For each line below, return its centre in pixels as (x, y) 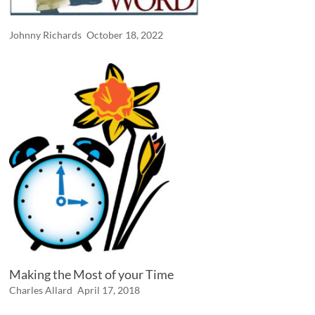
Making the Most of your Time (92, 275)
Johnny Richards (46, 35)
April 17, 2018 (109, 290)
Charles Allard (41, 290)
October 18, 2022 (125, 35)
